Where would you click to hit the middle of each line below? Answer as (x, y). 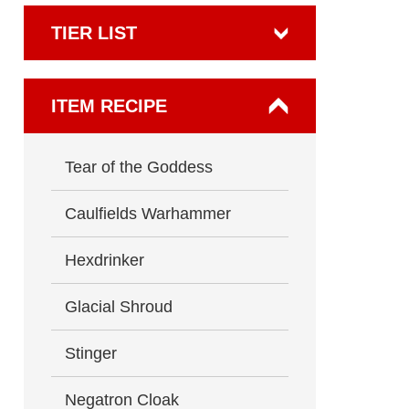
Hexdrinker (105, 260)
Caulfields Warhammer (148, 214)
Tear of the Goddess (139, 167)
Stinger (91, 353)
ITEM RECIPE (109, 106)
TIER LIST (94, 33)
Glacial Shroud (119, 307)
